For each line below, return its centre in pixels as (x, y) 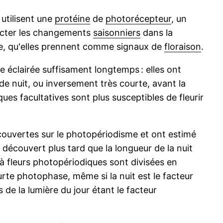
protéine (72, 19)
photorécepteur (138, 19)
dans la (157, 33)
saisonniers (117, 33)
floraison (183, 47)
